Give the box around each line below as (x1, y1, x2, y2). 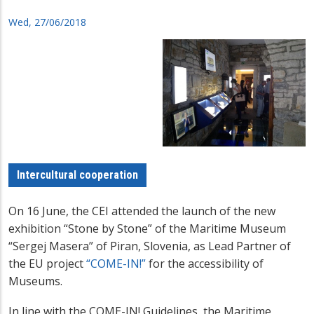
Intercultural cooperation (17, 168, 138, 182)
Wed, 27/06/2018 (8, 15, 86, 29)
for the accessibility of (146, 255, 264, 271)
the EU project (8, 255, 86, 271)
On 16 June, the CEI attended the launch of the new (8, 203, 275, 219)
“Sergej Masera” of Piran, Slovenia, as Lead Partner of (8, 238, 291, 254)
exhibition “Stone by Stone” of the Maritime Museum (8, 220, 286, 236)
